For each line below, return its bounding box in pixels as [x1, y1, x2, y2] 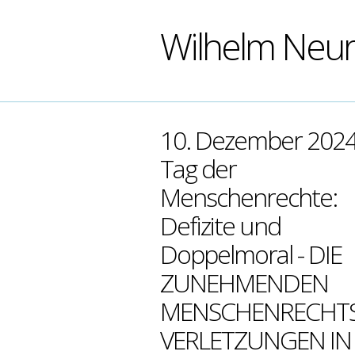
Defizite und [160, 208, 281, 242]
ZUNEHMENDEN [160, 265, 328, 300]
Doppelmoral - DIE [160, 237, 342, 271]
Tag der [160, 151, 236, 185]
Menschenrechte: [160, 180, 337, 214]
